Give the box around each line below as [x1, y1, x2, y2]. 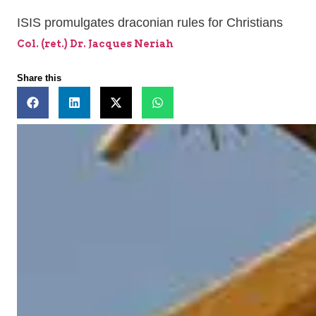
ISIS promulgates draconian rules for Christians [17, 16, 283, 30]
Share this [17, 73, 61, 84]
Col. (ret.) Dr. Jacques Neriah [17, 38, 174, 50]
